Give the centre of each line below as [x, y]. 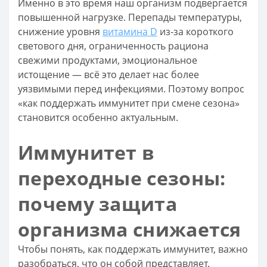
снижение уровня [60, 32]
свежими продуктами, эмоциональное [108, 60]
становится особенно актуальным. [98, 117]
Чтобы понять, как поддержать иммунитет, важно [133, 249]
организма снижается [130, 229]
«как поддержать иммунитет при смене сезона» [129, 103]
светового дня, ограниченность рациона [113, 46]
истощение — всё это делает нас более [108, 74]
